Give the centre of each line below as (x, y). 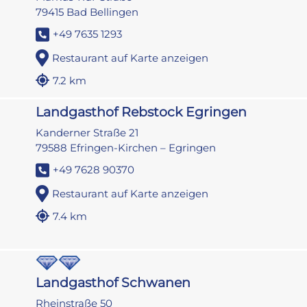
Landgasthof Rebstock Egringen (142, 112)
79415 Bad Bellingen (87, 12)
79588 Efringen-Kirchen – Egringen (126, 148)
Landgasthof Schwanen (113, 283)
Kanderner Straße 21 (87, 133)
